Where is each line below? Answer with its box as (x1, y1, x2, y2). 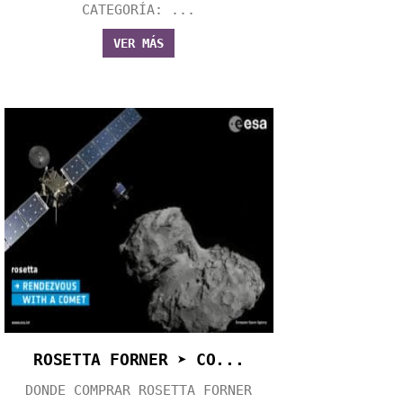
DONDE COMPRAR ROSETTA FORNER (25, 381, 253, 399)
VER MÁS (113, 35, 165, 50)
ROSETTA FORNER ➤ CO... (33, 349, 245, 369)
